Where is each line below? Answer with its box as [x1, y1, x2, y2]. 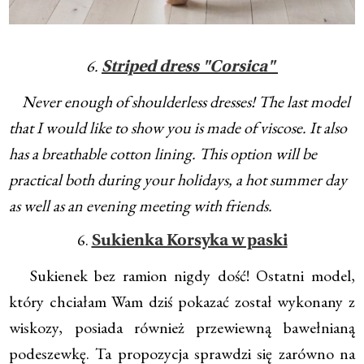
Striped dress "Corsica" [102, 59, 278, 76]
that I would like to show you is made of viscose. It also [9, 117, 348, 139]
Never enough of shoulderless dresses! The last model [9, 91, 351, 113]
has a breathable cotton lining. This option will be [9, 143, 318, 165]
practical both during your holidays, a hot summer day [9, 169, 348, 191]
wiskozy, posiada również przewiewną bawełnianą [9, 317, 355, 339]
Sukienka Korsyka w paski [91, 233, 288, 250]
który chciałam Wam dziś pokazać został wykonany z [9, 291, 355, 313]
